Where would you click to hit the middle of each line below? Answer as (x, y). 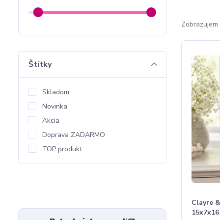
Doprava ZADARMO (74, 135)
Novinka (55, 106)
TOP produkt (62, 149)
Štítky (40, 64)
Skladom (56, 92)
